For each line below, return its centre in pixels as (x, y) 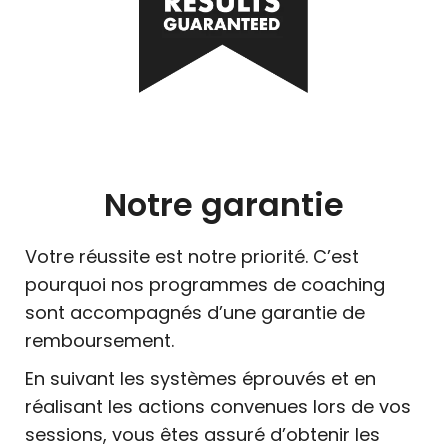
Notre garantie (224, 205)
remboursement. (99, 341)
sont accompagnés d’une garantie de (195, 313)
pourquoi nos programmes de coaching (205, 285)
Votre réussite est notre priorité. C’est (192, 257)
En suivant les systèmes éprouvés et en (200, 379)
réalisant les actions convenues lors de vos (218, 407)
